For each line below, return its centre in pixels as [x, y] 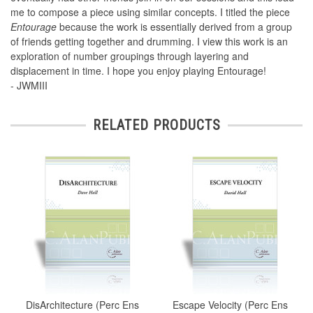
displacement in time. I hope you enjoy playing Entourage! [138, 71]
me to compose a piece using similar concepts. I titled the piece [150, 12]
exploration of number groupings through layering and [130, 56]
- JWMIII [29, 86]
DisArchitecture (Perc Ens [83, 304]
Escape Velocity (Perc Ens [231, 304]
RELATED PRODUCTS [156, 125]
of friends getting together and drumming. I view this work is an [149, 42]
